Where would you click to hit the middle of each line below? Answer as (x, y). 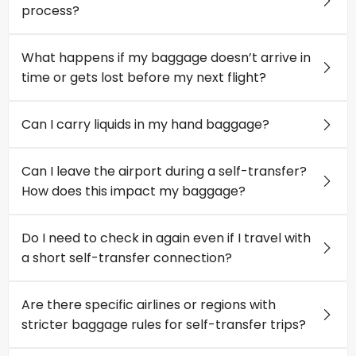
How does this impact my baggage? (133, 191)
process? (50, 11)
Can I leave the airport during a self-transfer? (164, 171)
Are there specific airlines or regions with (149, 305)
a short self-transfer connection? (127, 258)
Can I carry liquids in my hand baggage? (145, 124)
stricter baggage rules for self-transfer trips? (164, 325)
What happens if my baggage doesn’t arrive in (166, 58)
